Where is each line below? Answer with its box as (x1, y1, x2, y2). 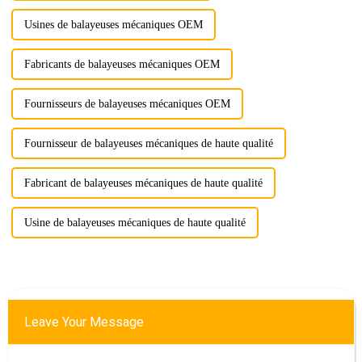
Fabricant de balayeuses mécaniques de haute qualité (23, 176, 263, 189)
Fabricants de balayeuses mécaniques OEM (23, 57, 220, 70)
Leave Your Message (23, 314, 144, 330)
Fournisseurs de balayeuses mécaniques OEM (23, 97, 230, 110)
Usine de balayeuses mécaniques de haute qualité (23, 216, 246, 229)
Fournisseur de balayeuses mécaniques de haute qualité (23, 137, 273, 149)
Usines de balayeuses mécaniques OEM (23, 18, 203, 31)
